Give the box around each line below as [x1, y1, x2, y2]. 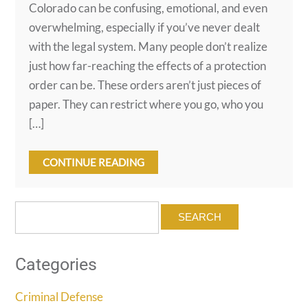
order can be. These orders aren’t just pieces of [29, 78, 262, 93]
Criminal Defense [15, 289, 104, 305]
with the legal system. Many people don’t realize [29, 39, 268, 54]
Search [14, 201, 50, 216]
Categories [15, 254, 98, 275]
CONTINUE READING [43, 156, 145, 169]
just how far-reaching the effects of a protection [29, 58, 267, 74]
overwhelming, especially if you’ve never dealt [29, 20, 261, 35]
